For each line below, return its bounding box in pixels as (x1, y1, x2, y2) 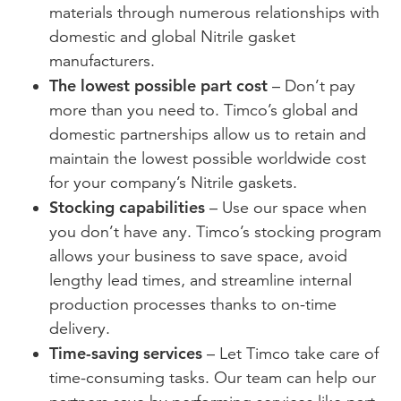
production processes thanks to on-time (49, 294, 337, 314)
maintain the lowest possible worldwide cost (49, 148, 366, 168)
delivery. (49, 318, 110, 338)
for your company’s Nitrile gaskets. (49, 172, 297, 192)
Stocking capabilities (49, 196, 205, 218)
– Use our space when (205, 197, 367, 218)
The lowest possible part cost (49, 74, 268, 96)
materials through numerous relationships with (49, 2, 380, 22)
